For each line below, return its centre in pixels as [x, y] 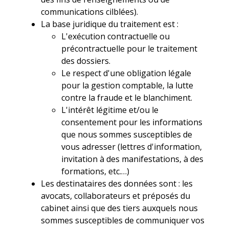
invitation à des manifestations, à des [133, 159]
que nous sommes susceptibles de [127, 134]
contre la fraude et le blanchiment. [127, 97]
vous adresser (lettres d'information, [132, 146]
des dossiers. [86, 61]
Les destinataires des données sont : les [117, 183]
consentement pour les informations [132, 122]
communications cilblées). [90, 12]
